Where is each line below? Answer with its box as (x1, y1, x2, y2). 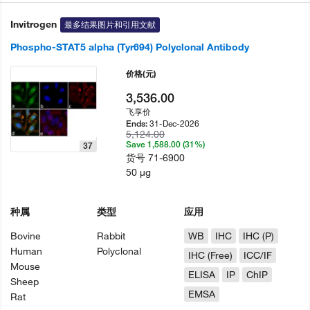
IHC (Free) (188, 249, 232, 262)
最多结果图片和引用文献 (64, 19, 156, 30)
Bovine (10, 230, 41, 242)
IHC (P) (242, 230, 274, 242)
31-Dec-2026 (149, 118, 200, 129)
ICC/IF (243, 249, 272, 262)
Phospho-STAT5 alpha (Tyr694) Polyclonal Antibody (10, 41, 249, 53)
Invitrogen (10, 18, 57, 30)
